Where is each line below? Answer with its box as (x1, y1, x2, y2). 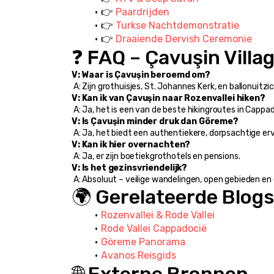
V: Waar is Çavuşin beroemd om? (72, 70, 210, 81)
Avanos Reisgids (100, 250, 176, 262)
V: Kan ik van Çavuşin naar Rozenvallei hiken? (72, 93, 265, 104)
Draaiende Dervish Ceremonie (115, 33, 252, 45)
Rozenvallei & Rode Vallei (100, 209, 215, 221)
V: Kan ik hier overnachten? (72, 139, 191, 150)
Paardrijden (115, 6, 169, 18)
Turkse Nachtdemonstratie (115, 20, 239, 32)
